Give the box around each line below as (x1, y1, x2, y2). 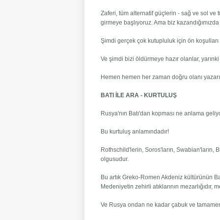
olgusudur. (101, 156, 129, 163)
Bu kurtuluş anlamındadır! (101, 128, 169, 136)
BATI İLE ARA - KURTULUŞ (101, 92, 177, 99)
